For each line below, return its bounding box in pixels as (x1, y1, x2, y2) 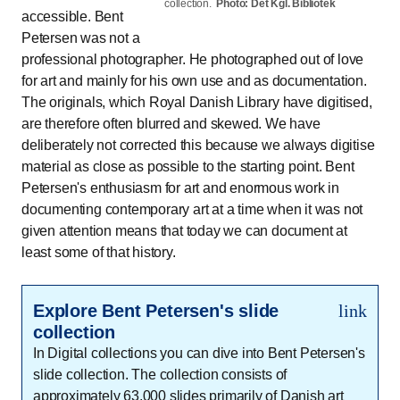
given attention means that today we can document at (21, 222, 347, 238)
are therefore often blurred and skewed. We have (21, 115, 321, 131)
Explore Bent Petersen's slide (33, 300, 279, 321)
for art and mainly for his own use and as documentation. (21, 72, 367, 88)
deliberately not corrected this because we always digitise (21, 137, 375, 153)
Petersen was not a (21, 29, 140, 46)
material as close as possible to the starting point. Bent (21, 158, 354, 174)
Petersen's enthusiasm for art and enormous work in (21, 179, 339, 196)
